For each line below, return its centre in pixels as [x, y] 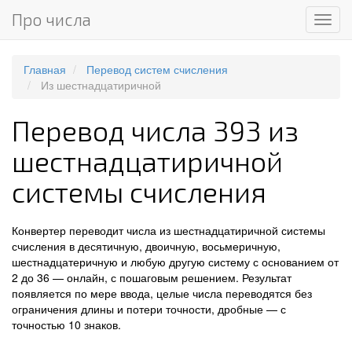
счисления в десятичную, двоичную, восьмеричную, [146, 246]
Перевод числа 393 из [155, 130]
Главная [45, 69]
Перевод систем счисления [157, 69]
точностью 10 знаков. [66, 324]
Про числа [51, 19]
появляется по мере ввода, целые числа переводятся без [162, 293]
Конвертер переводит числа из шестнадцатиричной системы [169, 230]
